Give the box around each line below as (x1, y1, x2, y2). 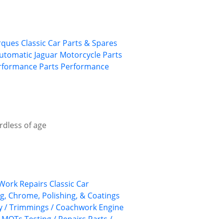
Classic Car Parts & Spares (21, 38, 117, 49)
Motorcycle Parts (60, 49, 122, 61)
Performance (61, 61, 109, 72)
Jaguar (34, 49, 58, 61)
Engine (99, 202, 124, 213)
